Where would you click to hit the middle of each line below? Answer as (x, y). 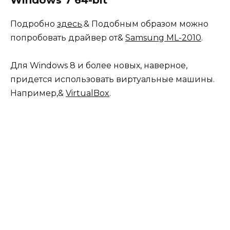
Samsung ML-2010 (163, 37)
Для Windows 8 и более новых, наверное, (99, 65)
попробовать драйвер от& (68, 37)
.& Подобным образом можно (145, 24)
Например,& (38, 93)
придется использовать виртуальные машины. (112, 79)
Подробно (34, 24)
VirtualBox (88, 93)
